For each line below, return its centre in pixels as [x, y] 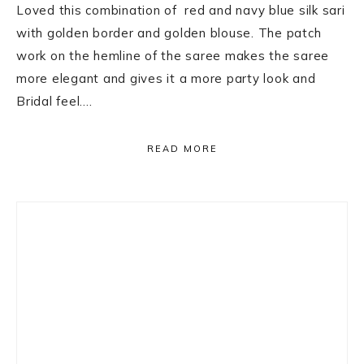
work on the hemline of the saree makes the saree [173, 56]
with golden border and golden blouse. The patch [169, 33]
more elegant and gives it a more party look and [166, 79]
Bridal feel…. [54, 102]
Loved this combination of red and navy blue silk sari [181, 11]
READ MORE [182, 149]
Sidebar [59, 251]
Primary [62, 217]
